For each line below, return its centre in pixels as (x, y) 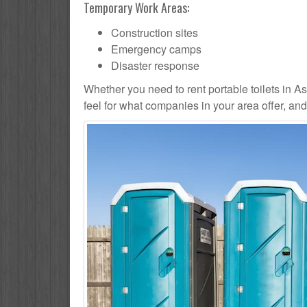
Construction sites (155, 33)
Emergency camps (156, 49)
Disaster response (155, 66)
